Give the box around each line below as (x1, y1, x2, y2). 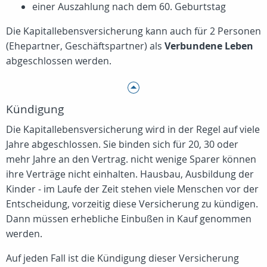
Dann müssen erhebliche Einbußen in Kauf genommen (6, 212, 252, 226)
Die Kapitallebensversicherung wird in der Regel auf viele (6, 123, 260, 136)
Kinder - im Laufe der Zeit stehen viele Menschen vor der (6, 182, 259, 196)
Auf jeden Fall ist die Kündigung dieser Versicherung (6, 252, 239, 265)
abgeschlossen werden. (6, 54, 111, 68)
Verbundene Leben (164, 39, 253, 53)
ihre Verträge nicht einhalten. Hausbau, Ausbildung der (6, 167, 254, 181)
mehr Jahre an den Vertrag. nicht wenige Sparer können (6, 153, 256, 166)
